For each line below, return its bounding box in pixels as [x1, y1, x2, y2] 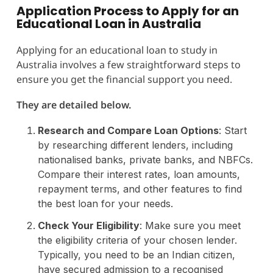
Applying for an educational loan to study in [16, 43, 218, 57]
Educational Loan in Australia [16, 15, 201, 32]
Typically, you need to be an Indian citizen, [37, 248, 235, 261]
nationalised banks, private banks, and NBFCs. [37, 153, 253, 166]
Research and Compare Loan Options [37, 124, 219, 136]
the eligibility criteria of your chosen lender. [37, 233, 237, 246]
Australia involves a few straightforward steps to [16, 57, 241, 71]
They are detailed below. [16, 97, 131, 112]
